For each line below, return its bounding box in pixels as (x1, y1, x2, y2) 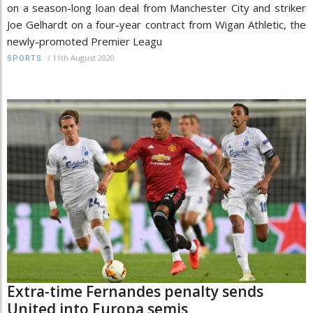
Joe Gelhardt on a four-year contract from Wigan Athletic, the (7, 17, 306, 32)
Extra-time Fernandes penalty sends (7, 282, 263, 302)
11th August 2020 (52, 52, 115, 64)
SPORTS (7, 54, 42, 64)
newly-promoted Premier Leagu (7, 34, 162, 49)
